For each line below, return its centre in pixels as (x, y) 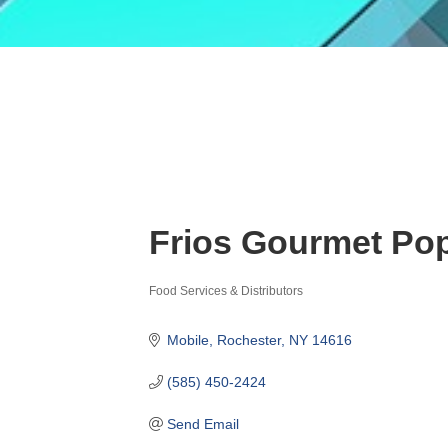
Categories (192, 306)
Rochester (248, 339)
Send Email (202, 423)
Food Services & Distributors (226, 290)
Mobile (187, 339)
